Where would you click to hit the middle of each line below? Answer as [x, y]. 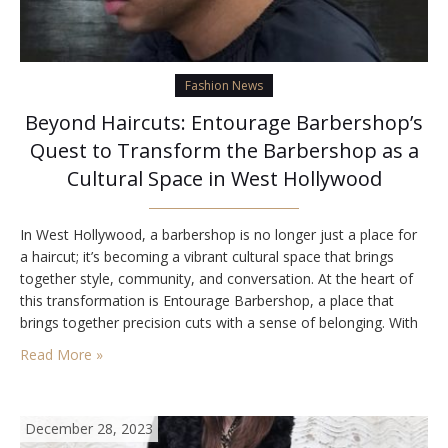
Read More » [61, 355]
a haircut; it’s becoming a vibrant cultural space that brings [207, 257]
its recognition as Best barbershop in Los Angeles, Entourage [218, 345]
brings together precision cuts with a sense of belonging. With [219, 323]
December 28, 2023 [89, 429]
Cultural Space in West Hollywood [224, 179]
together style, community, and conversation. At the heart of [216, 279]
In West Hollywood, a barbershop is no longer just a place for [218, 235]
